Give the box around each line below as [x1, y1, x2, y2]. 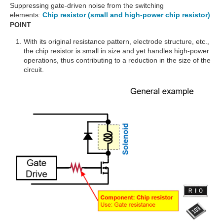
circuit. [24, 65, 44, 74]
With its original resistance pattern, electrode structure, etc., [24, 37, 209, 45]
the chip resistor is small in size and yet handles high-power [24, 46, 209, 55]
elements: [10, 10, 40, 19]
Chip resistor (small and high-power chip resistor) [42, 10, 210, 19]
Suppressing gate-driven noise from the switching [10, 1, 164, 9]
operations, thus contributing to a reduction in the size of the [24, 56, 211, 64]
